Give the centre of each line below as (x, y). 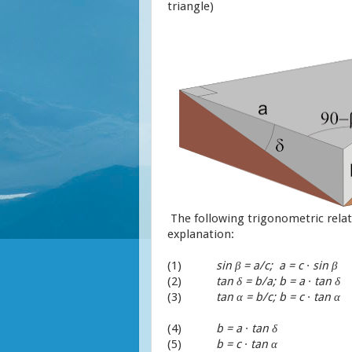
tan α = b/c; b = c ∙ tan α (278, 297)
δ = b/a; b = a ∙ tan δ (288, 281)
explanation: (201, 234)
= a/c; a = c (275, 265)
